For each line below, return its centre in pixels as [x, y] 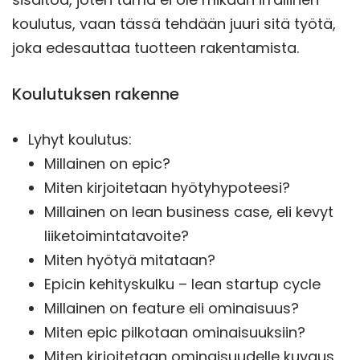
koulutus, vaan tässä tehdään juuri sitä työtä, [174, 24]
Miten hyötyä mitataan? [130, 260]
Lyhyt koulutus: [80, 140]
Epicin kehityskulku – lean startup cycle [182, 284]
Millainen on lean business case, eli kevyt [189, 212]
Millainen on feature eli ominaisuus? [172, 309]
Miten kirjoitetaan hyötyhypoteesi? [167, 188]
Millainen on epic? [107, 164]
